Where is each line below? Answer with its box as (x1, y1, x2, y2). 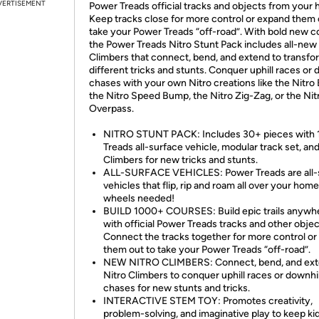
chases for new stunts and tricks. (103, 282, 250, 294)
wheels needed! (103, 192, 174, 204)
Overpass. (89, 103, 134, 115)
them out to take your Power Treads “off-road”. (103, 244, 310, 256)
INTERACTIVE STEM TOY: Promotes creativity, (103, 295, 313, 307)
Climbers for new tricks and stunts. (103, 154, 258, 166)
